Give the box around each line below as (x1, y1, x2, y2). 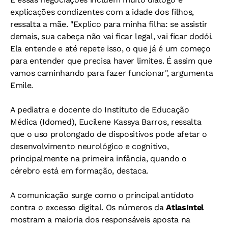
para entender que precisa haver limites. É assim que (10, 56, 212, 66)
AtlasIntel (166, 203, 204, 213)
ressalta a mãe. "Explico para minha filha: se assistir (10, 19, 208, 30)
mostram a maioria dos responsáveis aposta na (10, 215, 190, 225)
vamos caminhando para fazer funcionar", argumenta (10, 68, 213, 78)
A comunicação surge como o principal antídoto (10, 190, 194, 201)
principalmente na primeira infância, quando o (10, 154, 187, 164)
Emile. (10, 80, 34, 91)
